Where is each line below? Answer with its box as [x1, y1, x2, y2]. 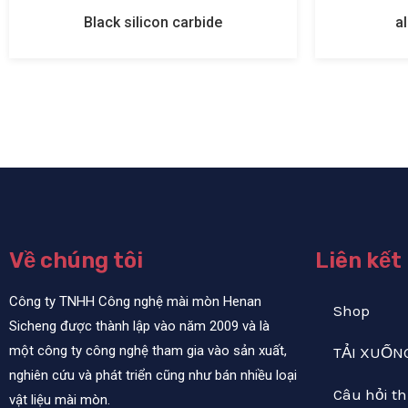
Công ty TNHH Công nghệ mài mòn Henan [9, 293, 261, 311]
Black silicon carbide [84, 14, 222, 32]
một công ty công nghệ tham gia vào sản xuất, [9, 342, 287, 360]
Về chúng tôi [9, 248, 143, 274]
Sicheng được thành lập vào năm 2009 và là [9, 318, 270, 335]
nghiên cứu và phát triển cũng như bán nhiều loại [9, 367, 297, 384]
